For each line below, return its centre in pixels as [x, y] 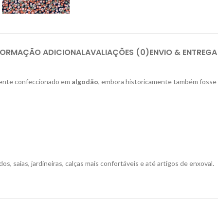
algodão [85, 81]
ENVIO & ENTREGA [183, 52]
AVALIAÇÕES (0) [117, 52]
